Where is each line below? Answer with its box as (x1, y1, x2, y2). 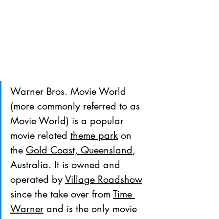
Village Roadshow (65, 173, 142, 186)
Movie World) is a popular (10, 114, 127, 127)
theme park (70, 129, 118, 142)
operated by (10, 173, 65, 186)
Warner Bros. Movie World (10, 85, 129, 98)
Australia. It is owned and (10, 158, 123, 171)
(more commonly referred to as (10, 99, 143, 112)
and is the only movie (44, 202, 140, 215)
